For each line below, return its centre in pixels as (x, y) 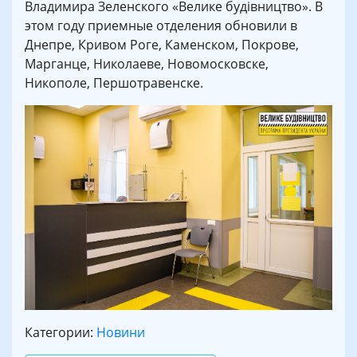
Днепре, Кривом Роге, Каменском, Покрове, (162, 44)
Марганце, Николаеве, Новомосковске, (147, 63)
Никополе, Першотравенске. (114, 82)
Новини (121, 332)
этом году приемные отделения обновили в (161, 25)
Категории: (61, 332)
